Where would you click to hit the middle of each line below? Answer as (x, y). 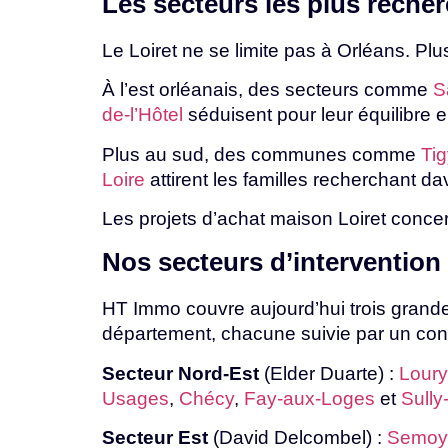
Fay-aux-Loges (309, 398)
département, (161, 334)
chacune (261, 334)
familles (278, 179)
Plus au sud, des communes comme (261, 154)
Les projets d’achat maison (220, 218)
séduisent (230, 115)
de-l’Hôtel (142, 115)
